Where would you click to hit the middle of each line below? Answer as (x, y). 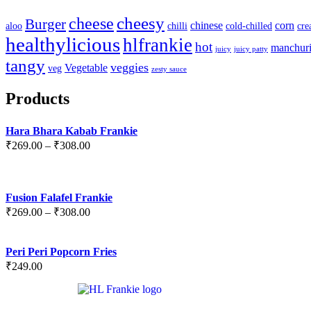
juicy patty (251, 49)
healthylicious (63, 44)
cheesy (141, 23)
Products (37, 98)
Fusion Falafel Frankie (59, 197)
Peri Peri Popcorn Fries (61, 251)
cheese (91, 23)
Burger (45, 24)
